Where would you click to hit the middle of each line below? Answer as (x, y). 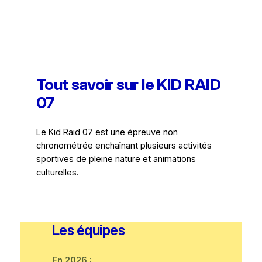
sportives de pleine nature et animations (116, 159)
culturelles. (57, 172)
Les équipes (88, 230)
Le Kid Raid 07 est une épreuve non (107, 132)
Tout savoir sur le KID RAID (128, 84)
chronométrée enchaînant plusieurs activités (124, 145)
